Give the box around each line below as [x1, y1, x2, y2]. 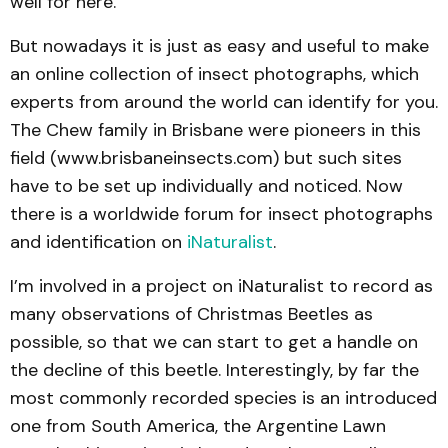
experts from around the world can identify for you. [10, 90, 438, 115]
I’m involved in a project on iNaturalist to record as [10, 274, 433, 299]
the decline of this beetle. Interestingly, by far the [10, 358, 419, 383]
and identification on [10, 230, 187, 255]
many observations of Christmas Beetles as [10, 302, 373, 327]
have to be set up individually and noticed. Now [10, 174, 403, 199]
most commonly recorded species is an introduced [10, 386, 437, 411]
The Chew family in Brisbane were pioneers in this [10, 118, 421, 143]
